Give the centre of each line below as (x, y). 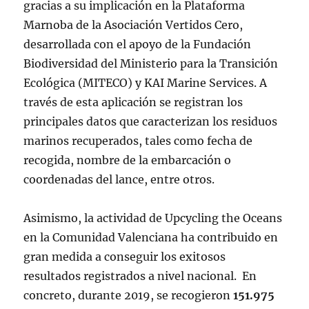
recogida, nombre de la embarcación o (128, 160)
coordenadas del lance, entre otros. (122, 179)
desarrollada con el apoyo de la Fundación (138, 44)
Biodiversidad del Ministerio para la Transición (151, 63)
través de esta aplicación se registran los (133, 102)
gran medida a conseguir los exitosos (125, 256)
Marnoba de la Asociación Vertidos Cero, (133, 24)
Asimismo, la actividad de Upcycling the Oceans (153, 218)
